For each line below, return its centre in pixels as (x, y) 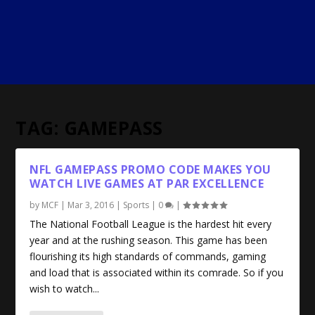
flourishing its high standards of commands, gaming (148, 256)
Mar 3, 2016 (91, 205)
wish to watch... (65, 289)
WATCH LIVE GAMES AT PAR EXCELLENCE (147, 184)
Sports (136, 205)
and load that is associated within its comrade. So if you (157, 272)
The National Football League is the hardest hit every (151, 224)
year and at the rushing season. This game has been (149, 240)
